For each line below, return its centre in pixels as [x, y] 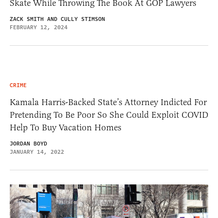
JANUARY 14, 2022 [37, 152]
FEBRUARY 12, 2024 [39, 27]
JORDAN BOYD [28, 144]
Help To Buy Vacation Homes [65, 127]
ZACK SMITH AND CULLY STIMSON [57, 19]
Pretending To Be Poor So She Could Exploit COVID [109, 115]
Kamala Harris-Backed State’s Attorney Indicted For [108, 102]
